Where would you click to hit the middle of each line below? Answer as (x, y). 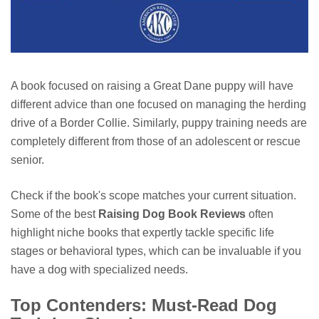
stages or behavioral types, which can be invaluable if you (156, 251)
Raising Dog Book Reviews (172, 214)
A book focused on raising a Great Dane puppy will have (152, 86)
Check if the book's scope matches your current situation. (153, 196)
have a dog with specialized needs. (99, 270)
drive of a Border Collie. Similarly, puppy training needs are (159, 123)
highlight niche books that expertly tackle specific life (142, 233)
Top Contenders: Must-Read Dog (144, 305)
